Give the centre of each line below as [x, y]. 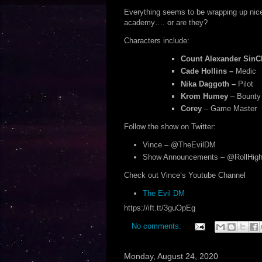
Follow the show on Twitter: [170, 127]
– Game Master [229, 108]
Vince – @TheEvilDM [179, 145]
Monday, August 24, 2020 [171, 256]
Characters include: [156, 41]
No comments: [157, 226]
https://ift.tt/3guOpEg [159, 208]
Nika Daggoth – [208, 84]
